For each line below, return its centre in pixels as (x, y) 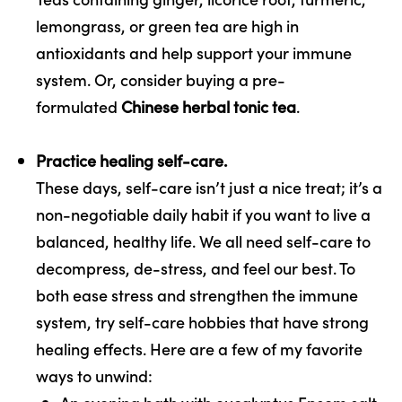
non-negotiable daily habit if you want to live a (203, 214)
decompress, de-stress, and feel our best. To (196, 267)
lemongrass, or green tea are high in (167, 25)
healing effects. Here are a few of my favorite (199, 348)
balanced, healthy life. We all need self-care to (203, 240)
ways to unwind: (94, 375)
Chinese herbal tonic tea (209, 106)
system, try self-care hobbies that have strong (202, 321)
